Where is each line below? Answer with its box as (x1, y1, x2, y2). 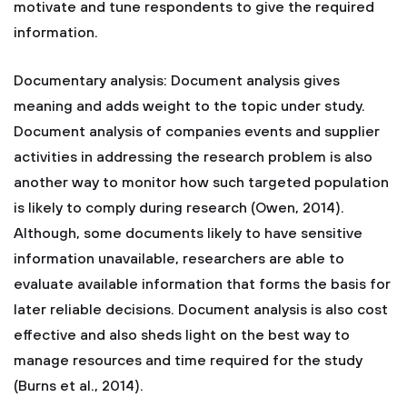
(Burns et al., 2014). (14, 377, 144, 395)
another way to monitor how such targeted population (14, 174, 389, 192)
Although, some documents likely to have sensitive (14, 224, 362, 243)
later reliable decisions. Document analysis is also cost (14, 301, 388, 319)
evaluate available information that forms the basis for (14, 275, 391, 293)
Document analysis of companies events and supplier (14, 123, 380, 141)
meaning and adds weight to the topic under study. (14, 97, 365, 115)
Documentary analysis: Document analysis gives (14, 72, 340, 90)
